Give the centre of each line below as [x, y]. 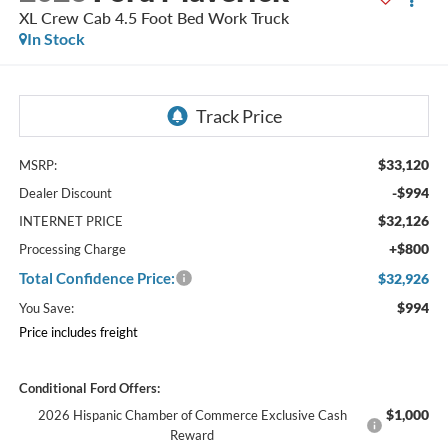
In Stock [55, 39]
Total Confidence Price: [96, 277]
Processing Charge [72, 248]
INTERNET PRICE [70, 220]
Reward [192, 434]
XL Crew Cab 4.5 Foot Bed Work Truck [153, 18]
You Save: [46, 307]
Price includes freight [78, 331]
